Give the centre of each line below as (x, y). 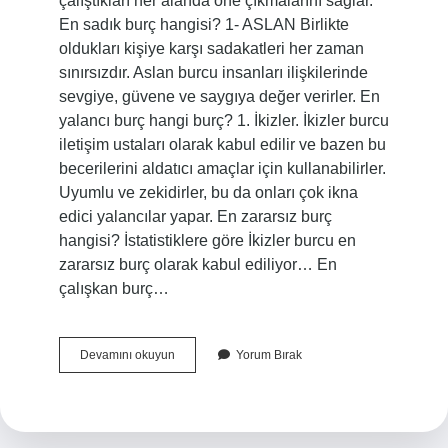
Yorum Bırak (268, 355)
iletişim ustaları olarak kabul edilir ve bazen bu (222, 144)
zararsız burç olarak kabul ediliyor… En (197, 264)
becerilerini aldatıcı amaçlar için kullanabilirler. (222, 168)
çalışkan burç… (113, 288)
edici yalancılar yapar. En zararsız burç (195, 216)
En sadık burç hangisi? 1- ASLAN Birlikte (203, 24)
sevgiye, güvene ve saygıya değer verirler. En (219, 96)
